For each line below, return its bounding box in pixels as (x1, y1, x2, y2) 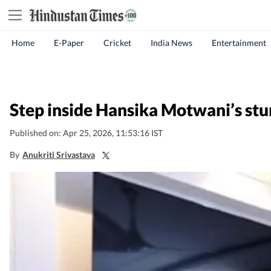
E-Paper (54, 38, 84, 48)
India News (151, 38, 192, 48)
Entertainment (212, 38, 266, 48)
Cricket (103, 38, 131, 48)
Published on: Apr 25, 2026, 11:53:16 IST (10, 128, 163, 138)
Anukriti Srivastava (22, 149, 95, 160)
